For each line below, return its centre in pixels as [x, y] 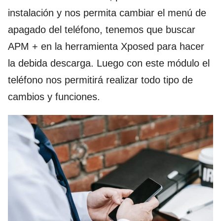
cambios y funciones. [54, 96]
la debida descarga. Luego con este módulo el [109, 63]
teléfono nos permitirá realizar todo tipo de [100, 80]
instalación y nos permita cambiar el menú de [107, 13]
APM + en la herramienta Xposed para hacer [106, 46]
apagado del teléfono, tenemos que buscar [102, 29]
